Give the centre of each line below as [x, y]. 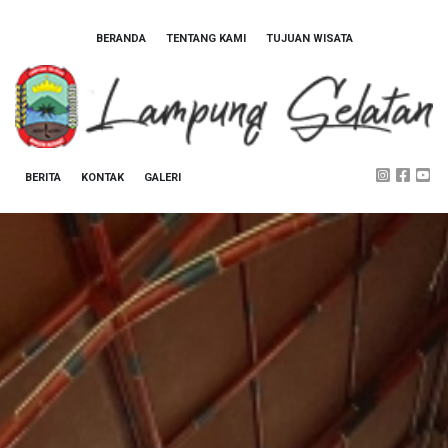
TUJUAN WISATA [309, 38]
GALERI [162, 177]
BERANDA [120, 38]
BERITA [43, 177]
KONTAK [102, 177]
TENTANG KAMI [205, 38]
